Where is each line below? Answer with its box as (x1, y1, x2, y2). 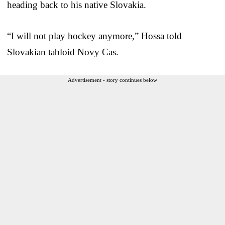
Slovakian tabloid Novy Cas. (7, 46, 119, 57)
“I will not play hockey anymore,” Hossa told (7, 30, 182, 41)
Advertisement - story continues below (68, 76, 157, 83)
